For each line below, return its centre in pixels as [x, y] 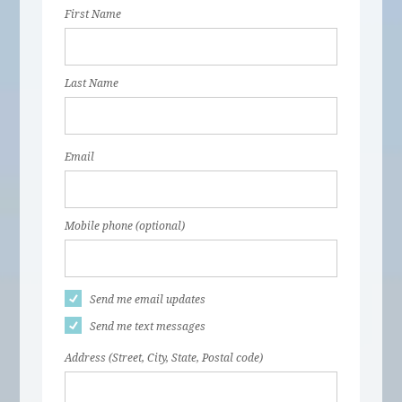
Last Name [92, 83]
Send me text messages [148, 327]
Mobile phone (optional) [125, 226]
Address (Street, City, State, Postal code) [164, 358]
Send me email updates [148, 300]
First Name [93, 14]
